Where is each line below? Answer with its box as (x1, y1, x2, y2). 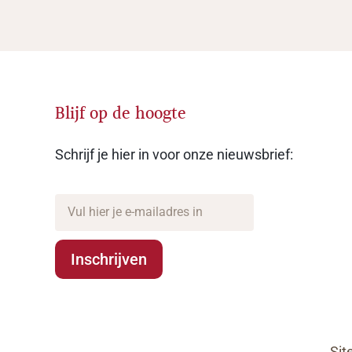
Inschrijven (71, 249, 147, 269)
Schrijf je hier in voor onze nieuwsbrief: (55, 145, 293, 163)
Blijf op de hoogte (55, 100, 186, 128)
